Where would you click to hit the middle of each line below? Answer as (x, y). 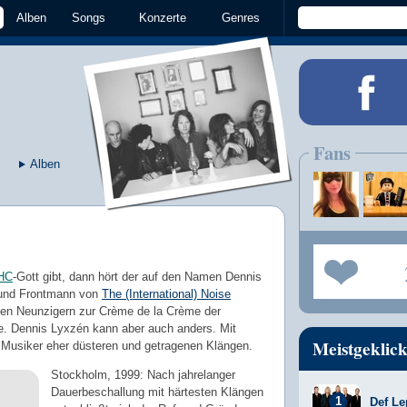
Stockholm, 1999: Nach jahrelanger (143, 374)
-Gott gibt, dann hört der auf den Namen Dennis (137, 277)
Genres (240, 18)
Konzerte (162, 18)
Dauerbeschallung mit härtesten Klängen (157, 392)
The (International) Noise (166, 294)
